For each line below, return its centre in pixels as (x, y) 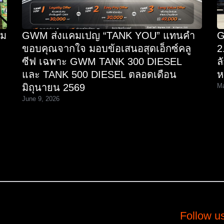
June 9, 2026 (41, 98)
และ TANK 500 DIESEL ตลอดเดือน (99, 74)
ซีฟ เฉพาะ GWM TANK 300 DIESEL (102, 61)
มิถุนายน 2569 (53, 87)
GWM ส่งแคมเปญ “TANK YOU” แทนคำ (108, 35)
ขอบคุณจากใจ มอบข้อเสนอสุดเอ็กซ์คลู (106, 48)
